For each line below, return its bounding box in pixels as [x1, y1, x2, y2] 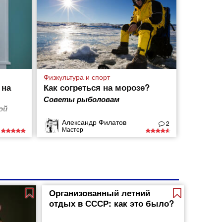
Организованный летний [49, 187, 151, 199]
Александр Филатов [61, 116, 126, 127]
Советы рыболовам [43, 94, 119, 105]
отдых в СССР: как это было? [49, 197, 174, 209]
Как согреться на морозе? [43, 81, 150, 93]
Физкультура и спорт [43, 72, 110, 82]
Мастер [61, 124, 83, 133]
